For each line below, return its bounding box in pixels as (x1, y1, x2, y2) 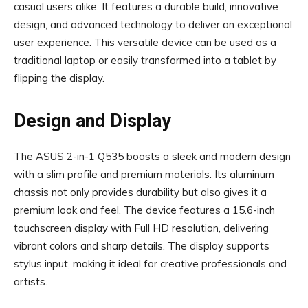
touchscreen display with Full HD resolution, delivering (14, 221, 269, 234)
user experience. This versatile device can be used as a (14, 36, 276, 49)
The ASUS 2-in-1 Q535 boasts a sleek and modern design (14, 150, 291, 163)
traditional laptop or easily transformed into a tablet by (14, 54, 276, 67)
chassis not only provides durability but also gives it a (14, 186, 267, 199)
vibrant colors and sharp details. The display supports (14, 239, 269, 252)
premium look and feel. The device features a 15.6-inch (14, 203, 275, 217)
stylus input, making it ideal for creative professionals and (14, 257, 287, 270)
